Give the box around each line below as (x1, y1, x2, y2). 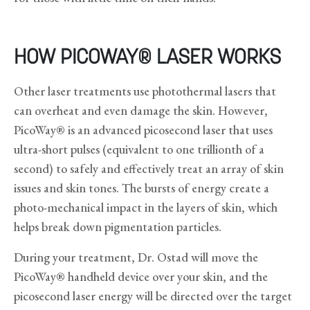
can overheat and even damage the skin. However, (14, 102, 268, 118)
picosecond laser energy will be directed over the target (14, 287, 292, 304)
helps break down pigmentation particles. (14, 218, 221, 235)
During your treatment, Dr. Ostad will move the (14, 248, 258, 265)
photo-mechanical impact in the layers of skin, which (14, 199, 277, 215)
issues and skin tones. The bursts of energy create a (14, 179, 269, 196)
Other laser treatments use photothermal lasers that (14, 82, 276, 99)
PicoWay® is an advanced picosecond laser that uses (14, 121, 273, 138)
